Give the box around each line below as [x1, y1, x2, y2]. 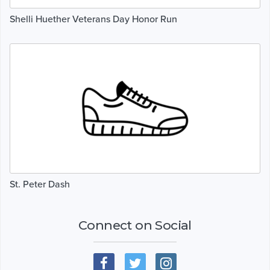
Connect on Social [78, 217, 192, 233]
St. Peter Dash [10, 178, 70, 190]
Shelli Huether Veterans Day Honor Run [10, 13, 177, 25]
